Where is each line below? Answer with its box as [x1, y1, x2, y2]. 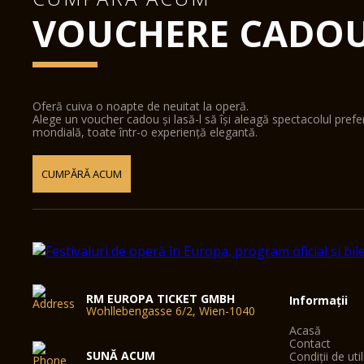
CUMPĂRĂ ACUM [41, 167, 123, 181]
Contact [289, 336, 331, 351]
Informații [289, 292, 349, 308]
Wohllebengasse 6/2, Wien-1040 [86, 303, 256, 318]
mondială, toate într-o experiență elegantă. [32, 124, 258, 140]
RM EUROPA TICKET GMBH [86, 291, 236, 306]
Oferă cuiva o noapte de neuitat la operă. [32, 98, 249, 114]
